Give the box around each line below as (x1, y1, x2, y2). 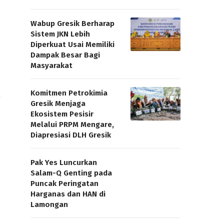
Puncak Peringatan (30, 179, 98, 188)
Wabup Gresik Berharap (30, 19, 114, 28)
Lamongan (30, 200, 68, 209)
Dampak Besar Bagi (30, 50, 100, 59)
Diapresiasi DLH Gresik (30, 130, 111, 139)
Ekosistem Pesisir (30, 109, 93, 118)
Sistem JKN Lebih (30, 29, 90, 38)
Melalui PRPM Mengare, (30, 120, 114, 129)
